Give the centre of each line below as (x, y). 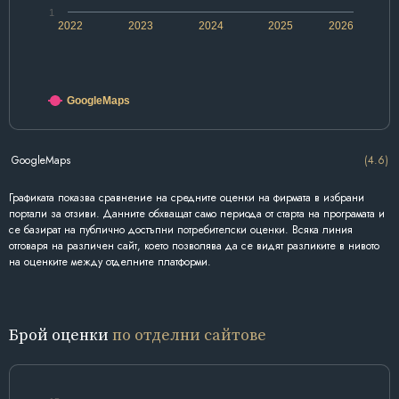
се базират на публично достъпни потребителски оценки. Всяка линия (181, 230)
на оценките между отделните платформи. (110, 262)
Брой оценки (61, 335)
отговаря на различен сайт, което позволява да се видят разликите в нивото (194, 246)
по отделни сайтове (189, 335)
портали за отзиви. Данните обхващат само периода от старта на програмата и (197, 214)
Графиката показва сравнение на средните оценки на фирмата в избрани (187, 198)
